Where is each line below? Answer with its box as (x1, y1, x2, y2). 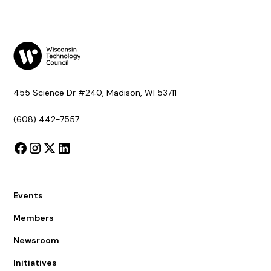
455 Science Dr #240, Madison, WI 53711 (13, 87, 177, 98)
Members (13, 212, 54, 223)
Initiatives (13, 256, 57, 268)
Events (13, 189, 44, 201)
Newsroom (13, 234, 60, 246)
